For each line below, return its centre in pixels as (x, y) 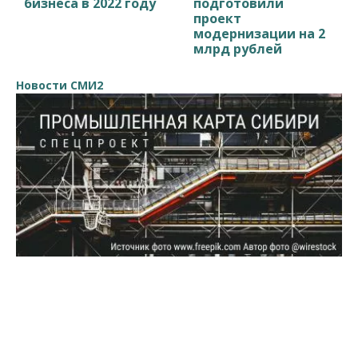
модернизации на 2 (260, 33)
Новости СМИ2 (60, 85)
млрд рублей (238, 48)
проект (218, 18)
